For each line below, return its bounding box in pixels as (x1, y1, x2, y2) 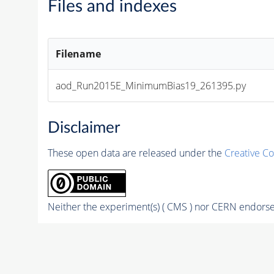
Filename (56, 47, 102, 61)
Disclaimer (47, 120, 120, 136)
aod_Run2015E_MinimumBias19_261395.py (56, 79, 246, 93)
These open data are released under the (47, 146, 224, 160)
